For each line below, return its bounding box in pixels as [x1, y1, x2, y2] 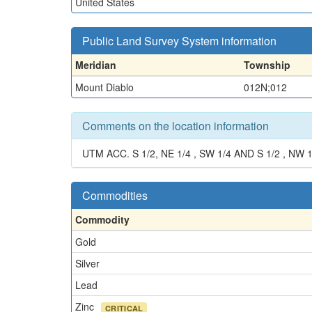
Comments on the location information [82, 118, 269, 134]
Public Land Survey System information [82, 33, 276, 49]
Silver [75, 256, 100, 270]
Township [244, 58, 290, 72]
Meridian [75, 58, 116, 72]
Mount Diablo [75, 80, 134, 94]
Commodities [82, 187, 148, 203]
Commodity [75, 212, 130, 226]
